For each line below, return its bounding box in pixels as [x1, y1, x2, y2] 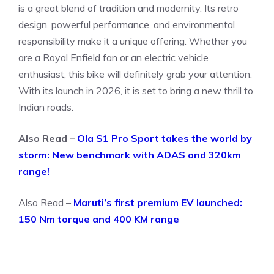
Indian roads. [18, 101, 73, 114]
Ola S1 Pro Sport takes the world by [77, 132, 252, 145]
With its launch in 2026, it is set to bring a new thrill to [18, 84, 253, 97]
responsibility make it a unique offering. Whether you [18, 35, 247, 48]
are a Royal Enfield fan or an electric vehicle [18, 51, 209, 64]
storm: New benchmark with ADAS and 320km [18, 149, 241, 161]
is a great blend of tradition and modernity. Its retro [18, 2, 239, 15]
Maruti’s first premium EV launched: [73, 196, 242, 209]
